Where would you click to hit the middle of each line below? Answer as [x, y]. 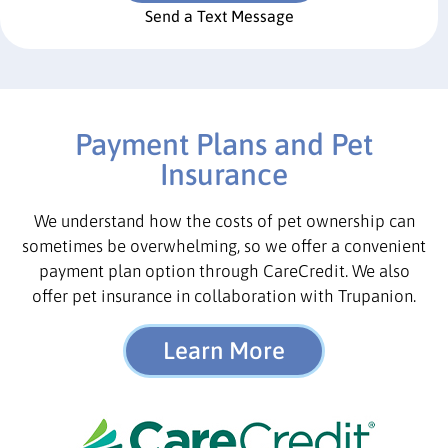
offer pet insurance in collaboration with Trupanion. [224, 296]
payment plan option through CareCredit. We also [224, 271]
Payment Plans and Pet [224, 144]
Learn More [224, 350]
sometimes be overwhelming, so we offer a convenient [224, 246]
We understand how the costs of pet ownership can [224, 221]
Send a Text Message [219, 16]
